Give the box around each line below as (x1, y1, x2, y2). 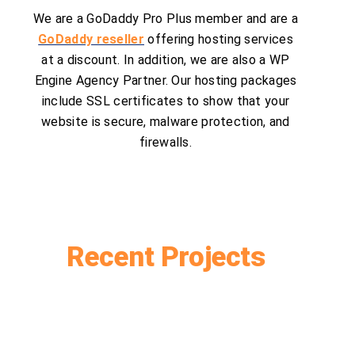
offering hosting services (144, 31, 293, 47)
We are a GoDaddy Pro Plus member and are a (32, 10, 299, 26)
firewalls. (139, 134, 192, 150)
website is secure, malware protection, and (41, 113, 290, 129)
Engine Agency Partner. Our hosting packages (34, 72, 297, 88)
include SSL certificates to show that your (41, 93, 290, 109)
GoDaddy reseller (38, 31, 144, 47)
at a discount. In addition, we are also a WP (41, 52, 290, 67)
